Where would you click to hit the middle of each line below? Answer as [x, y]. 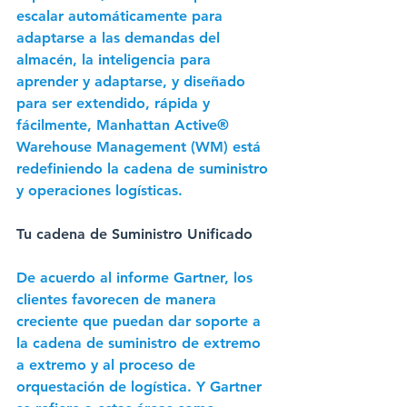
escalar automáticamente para [122, 16]
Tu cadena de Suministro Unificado [134, 234]
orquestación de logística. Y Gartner [141, 387]
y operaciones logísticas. [102, 191]
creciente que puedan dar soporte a [141, 322]
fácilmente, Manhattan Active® [125, 125]
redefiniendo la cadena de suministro [144, 169]
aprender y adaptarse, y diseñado [133, 82]
